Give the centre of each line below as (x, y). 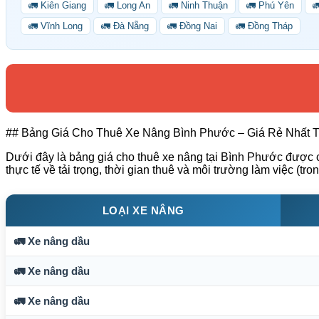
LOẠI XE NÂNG (143, 210)
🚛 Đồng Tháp (264, 26)
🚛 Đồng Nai (192, 26)
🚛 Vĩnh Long (56, 26)
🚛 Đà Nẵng (125, 26)
